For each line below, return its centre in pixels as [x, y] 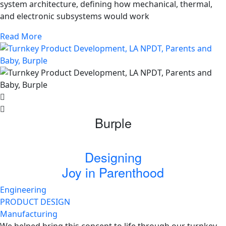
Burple [113, 122]
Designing [113, 157]
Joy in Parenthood [113, 172]
